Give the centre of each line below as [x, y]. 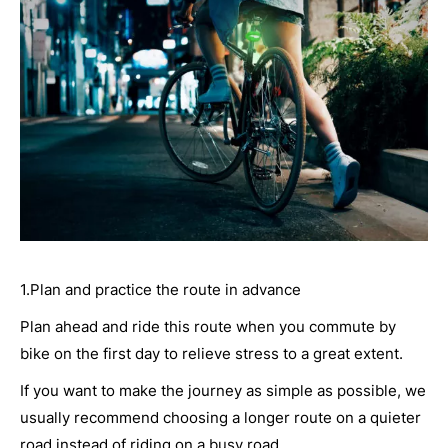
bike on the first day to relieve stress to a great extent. [211, 353]
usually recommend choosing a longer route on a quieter [220, 417]
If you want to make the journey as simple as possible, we [223, 390]
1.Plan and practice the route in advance [160, 289]
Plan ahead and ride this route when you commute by [208, 326]
